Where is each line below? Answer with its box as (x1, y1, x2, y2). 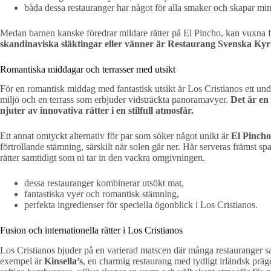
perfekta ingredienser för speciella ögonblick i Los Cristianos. (24, 200, 258, 211)
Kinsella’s (44, 256, 83, 267)
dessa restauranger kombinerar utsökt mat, (24, 178, 184, 189)
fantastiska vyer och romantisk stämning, (24, 189, 179, 200)
